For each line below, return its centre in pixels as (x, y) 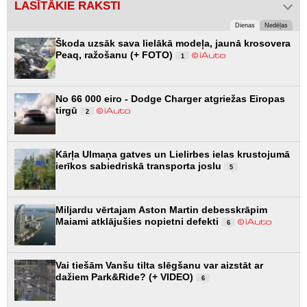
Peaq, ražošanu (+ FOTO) (115, 54)
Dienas (245, 25)
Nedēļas (276, 25)
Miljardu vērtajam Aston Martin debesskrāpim (161, 209)
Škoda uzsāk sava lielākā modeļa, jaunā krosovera (173, 43)
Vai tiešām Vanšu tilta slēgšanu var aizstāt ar (159, 265)
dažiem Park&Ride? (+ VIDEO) (126, 277)
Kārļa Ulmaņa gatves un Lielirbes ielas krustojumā (173, 154)
